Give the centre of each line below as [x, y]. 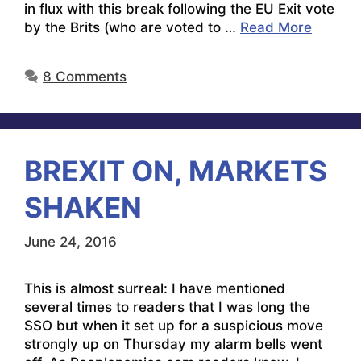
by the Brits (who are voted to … [132, 27]
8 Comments [85, 76]
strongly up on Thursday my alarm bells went [173, 344]
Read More [276, 27]
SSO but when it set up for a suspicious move [174, 326]
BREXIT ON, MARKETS [176, 170]
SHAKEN [83, 207]
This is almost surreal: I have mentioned [155, 289]
